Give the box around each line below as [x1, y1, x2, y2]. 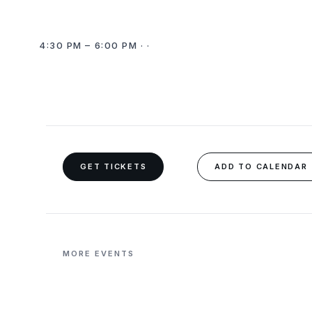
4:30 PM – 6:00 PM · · [39, 39, 150, 51]
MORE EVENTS [63, 248, 134, 258]
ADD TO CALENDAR [214, 161, 308, 171]
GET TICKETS [80, 161, 147, 171]
